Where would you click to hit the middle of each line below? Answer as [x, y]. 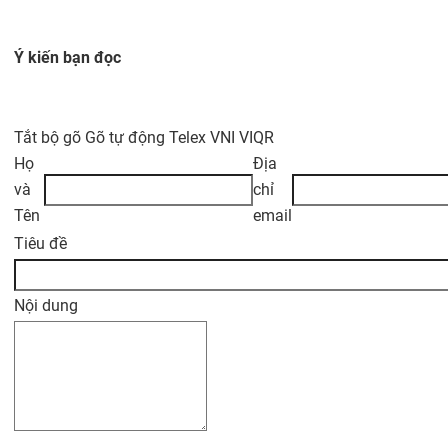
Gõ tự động [127, 137]
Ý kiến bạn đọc [67, 57]
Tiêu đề [40, 243]
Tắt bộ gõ [49, 137]
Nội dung [46, 305]
